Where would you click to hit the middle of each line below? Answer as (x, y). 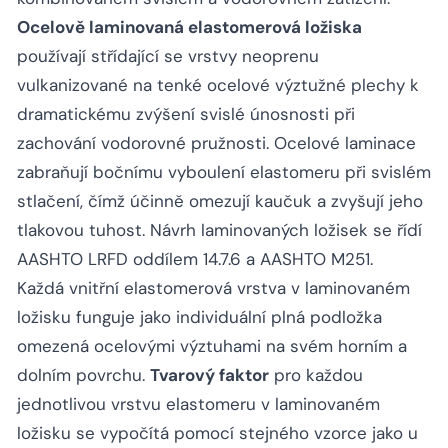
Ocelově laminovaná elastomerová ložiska (189, 27)
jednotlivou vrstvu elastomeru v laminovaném (198, 404)
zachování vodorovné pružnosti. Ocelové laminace (216, 143)
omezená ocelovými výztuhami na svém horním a (212, 346)
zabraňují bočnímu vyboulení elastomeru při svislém (224, 172)
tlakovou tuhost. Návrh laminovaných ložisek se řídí (219, 230)
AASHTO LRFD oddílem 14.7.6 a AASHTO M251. (195, 259)
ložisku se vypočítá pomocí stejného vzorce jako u (217, 433)
